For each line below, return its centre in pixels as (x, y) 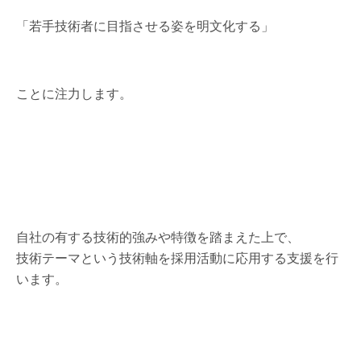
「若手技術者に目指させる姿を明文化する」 (145, 25)
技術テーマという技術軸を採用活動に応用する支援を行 (177, 257)
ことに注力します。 (74, 93)
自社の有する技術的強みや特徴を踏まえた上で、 (158, 237)
